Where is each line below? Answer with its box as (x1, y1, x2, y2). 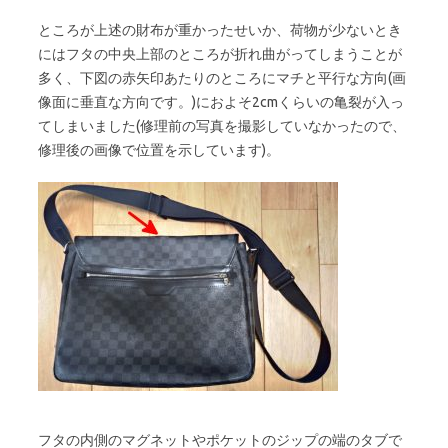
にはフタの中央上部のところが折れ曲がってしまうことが (38, 46, 402, 62)
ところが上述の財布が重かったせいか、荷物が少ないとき (38, 22, 402, 38)
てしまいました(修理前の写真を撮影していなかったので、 (38, 118, 406, 134)
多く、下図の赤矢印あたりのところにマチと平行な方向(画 (38, 70, 406, 86)
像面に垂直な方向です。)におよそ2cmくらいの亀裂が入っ (38, 94, 404, 110)
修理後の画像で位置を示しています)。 (38, 142, 280, 158)
